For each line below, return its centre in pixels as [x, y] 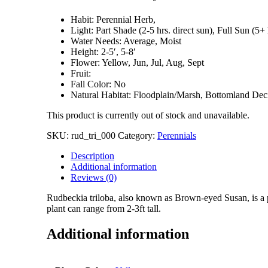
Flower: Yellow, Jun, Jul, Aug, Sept [137, 63]
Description [92, 156]
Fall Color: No [98, 84]
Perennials [177, 136]
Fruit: [81, 74]
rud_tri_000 [93, 136]
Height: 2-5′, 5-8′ [103, 52]
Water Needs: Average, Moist [126, 41]
